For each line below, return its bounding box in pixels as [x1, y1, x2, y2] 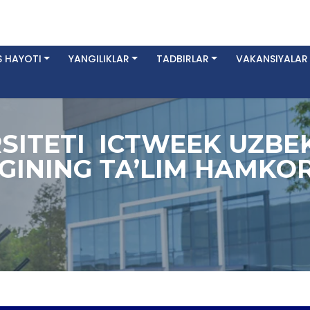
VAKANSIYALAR [235, 52, 308, 66]
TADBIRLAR [156, 52, 209, 66]
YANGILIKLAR [68, 52, 129, 66]
